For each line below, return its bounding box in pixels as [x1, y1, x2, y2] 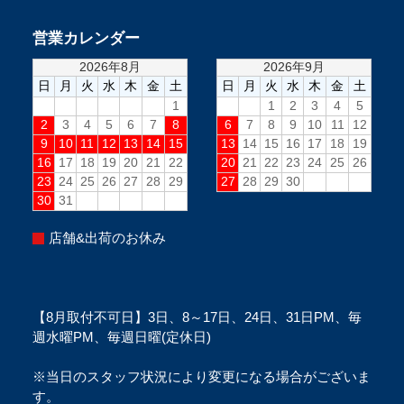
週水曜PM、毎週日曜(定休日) [32, 329, 211, 345]
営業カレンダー [32, 30, 140, 48]
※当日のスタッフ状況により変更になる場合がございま [32, 369, 371, 385]
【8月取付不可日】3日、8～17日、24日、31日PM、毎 [32, 309, 362, 326]
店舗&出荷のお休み [48, 230, 166, 246]
